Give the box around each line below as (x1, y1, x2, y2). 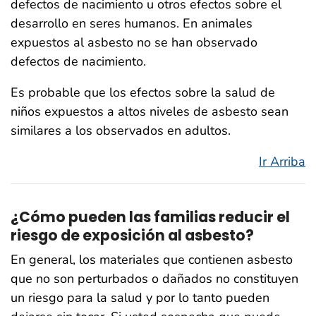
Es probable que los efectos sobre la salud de (11, 83, 275, 101)
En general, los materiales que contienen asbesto (11, 251, 293, 269)
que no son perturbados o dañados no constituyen (11, 270, 298, 288)
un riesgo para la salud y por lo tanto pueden (11, 289, 269, 307)
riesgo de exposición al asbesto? (11, 225, 254, 245)
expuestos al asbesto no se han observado (11, 33, 257, 51)
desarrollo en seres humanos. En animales (11, 14, 253, 32)
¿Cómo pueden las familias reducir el (11, 207, 290, 227)
